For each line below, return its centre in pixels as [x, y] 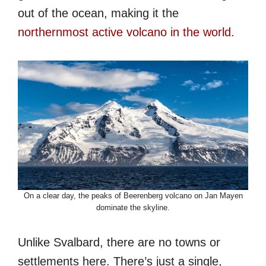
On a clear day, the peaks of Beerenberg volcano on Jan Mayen [133, 195]
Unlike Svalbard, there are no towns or [119, 242]
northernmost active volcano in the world [124, 32]
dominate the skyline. [133, 207]
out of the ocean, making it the [98, 13]
